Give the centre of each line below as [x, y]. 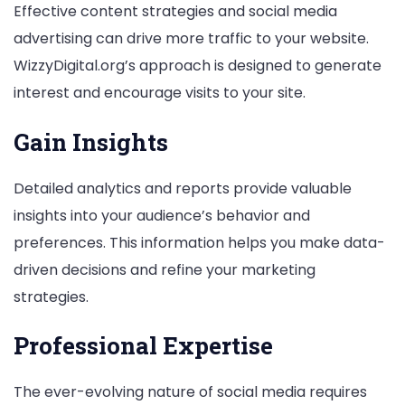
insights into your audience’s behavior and [162, 215]
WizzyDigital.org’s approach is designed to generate [198, 66]
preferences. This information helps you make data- [199, 242]
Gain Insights [91, 141]
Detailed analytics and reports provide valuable [183, 188]
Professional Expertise [143, 345]
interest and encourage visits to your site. [160, 93]
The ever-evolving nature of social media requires [190, 391]
